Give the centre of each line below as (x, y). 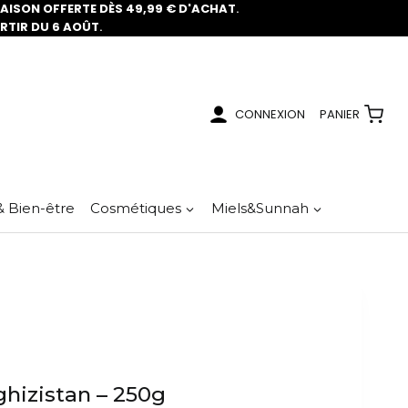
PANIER (340, 114)
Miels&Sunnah (260, 208)
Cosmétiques (136, 208)
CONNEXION (270, 114)
